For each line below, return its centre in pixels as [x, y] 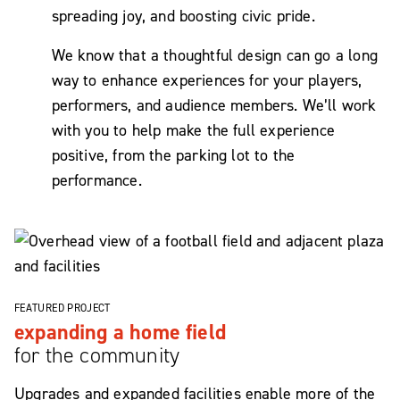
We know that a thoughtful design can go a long [214, 55]
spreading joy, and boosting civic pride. [183, 16]
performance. [96, 180]
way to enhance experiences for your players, [207, 80]
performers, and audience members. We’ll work [214, 105]
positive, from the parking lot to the [173, 155]
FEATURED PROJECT [62, 308]
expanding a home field [120, 332]
